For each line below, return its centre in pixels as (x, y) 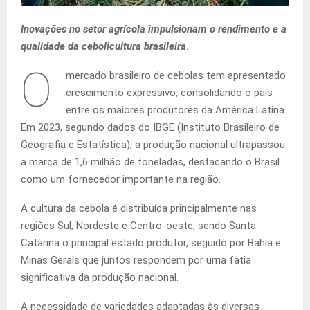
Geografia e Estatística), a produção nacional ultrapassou (153, 145)
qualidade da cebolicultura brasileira (103, 47)
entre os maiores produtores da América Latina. (176, 110)
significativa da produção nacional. (100, 278)
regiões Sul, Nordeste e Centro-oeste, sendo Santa (138, 226)
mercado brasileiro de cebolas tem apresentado (176, 76)
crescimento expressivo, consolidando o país (169, 93)
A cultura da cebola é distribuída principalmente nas (139, 209)
